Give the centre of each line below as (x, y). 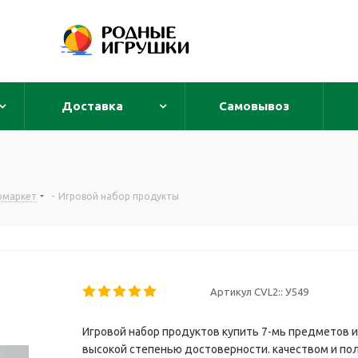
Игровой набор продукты (119, 196)
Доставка (92, 106)
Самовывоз (254, 106)
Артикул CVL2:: (246, 292)
